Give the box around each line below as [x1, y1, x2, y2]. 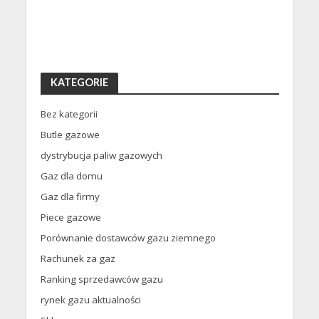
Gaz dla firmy [40, 190, 100, 204]
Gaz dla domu [40, 169, 103, 183]
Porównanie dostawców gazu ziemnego [40, 231, 216, 245]
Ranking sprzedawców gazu [40, 273, 163, 286]
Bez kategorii [40, 108, 98, 121]
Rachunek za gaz [40, 252, 115, 266]
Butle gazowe [40, 128, 100, 142]
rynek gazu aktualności [40, 293, 141, 307]
